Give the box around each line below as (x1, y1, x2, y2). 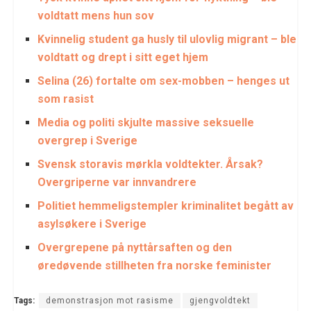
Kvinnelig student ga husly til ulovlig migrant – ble (37, 32, 297, 46)
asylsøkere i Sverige (37, 217, 147, 230)
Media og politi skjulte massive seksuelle (37, 115, 255, 129)
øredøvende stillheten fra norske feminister (37, 258, 272, 272)
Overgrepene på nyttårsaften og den (37, 240, 233, 254)
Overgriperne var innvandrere (37, 175, 197, 189)
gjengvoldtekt (190, 295, 251, 305)
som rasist (37, 92, 94, 106)
